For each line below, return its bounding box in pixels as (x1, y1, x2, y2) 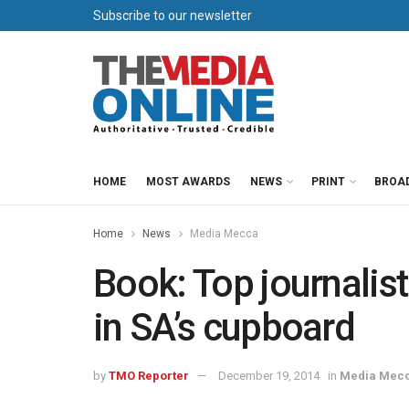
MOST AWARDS (146, 175, 230, 188)
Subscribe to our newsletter (93, 8, 252, 23)
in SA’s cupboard (93, 305, 355, 350)
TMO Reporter (109, 368, 189, 383)
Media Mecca (190, 227, 258, 240)
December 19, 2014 (218, 368, 320, 383)
